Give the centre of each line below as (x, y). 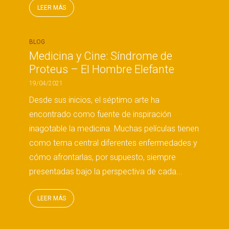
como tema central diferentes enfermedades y (113, 143)
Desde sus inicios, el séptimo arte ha (94, 100)
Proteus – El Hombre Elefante (102, 69)
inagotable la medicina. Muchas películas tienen (114, 129)
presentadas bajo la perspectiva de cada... (106, 171)
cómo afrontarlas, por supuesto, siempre (102, 157)
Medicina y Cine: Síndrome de (101, 56)
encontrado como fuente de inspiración (100, 114)
